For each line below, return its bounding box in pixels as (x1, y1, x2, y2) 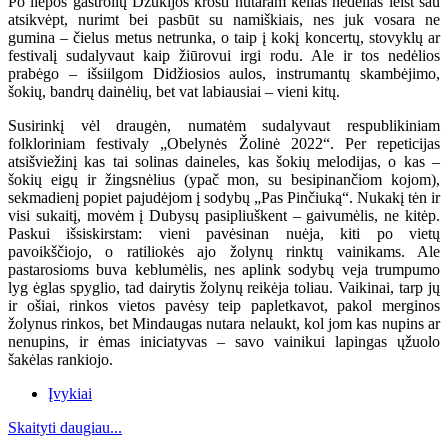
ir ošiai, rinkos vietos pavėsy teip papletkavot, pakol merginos (8, 296, 440, 314)
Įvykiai (48, 384, 92, 402)
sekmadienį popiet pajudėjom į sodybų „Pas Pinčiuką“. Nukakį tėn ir (8, 188, 440, 206)
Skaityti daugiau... (8, 418, 122, 436)
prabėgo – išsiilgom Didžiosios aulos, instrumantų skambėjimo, (8, 64, 440, 82)
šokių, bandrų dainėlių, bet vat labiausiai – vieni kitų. (8, 82, 340, 100)
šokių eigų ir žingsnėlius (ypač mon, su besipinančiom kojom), (8, 170, 440, 188)
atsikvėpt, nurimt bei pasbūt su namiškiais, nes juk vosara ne (8, 10, 440, 28)
